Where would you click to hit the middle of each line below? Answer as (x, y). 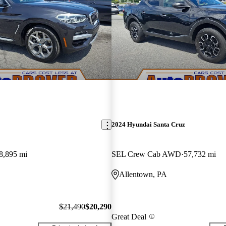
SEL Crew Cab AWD (146, 154)
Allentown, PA (143, 175)
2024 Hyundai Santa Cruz (148, 125)
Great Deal (129, 216)
